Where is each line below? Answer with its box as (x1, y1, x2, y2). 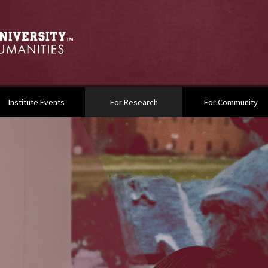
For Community (204, 97, 258, 108)
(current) (157, 96, 188, 107)
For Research (109, 97, 158, 108)
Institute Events (8, 97, 65, 108)
